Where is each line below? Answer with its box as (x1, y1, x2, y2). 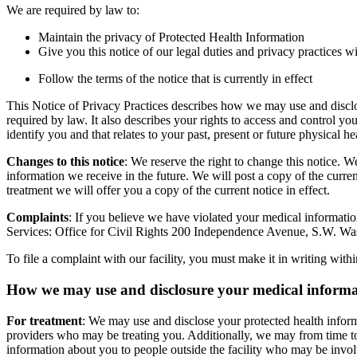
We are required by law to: (6, 3, 143, 18)
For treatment (6, 313, 82, 328)
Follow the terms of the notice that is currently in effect (38, 72, 316, 86)
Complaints (6, 210, 69, 225)
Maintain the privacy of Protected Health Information (38, 30, 304, 45)
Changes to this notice (6, 155, 124, 169)
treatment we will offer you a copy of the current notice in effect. (6, 183, 333, 198)
